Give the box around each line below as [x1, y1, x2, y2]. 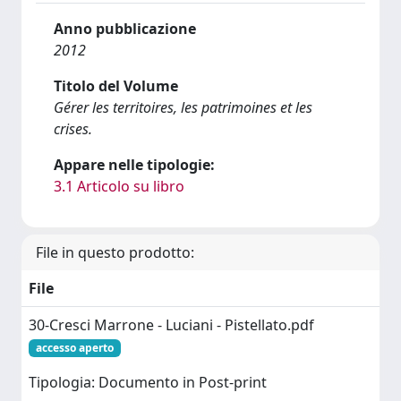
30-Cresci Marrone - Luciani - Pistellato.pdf [29, 315, 314, 335]
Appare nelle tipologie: [54, 155, 215, 175]
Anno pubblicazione [54, 19, 196, 38]
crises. [54, 119, 92, 139]
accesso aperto [35, 340, 114, 355]
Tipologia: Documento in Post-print [29, 372, 267, 393]
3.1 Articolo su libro [54, 176, 184, 196]
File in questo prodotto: [36, 243, 194, 262]
